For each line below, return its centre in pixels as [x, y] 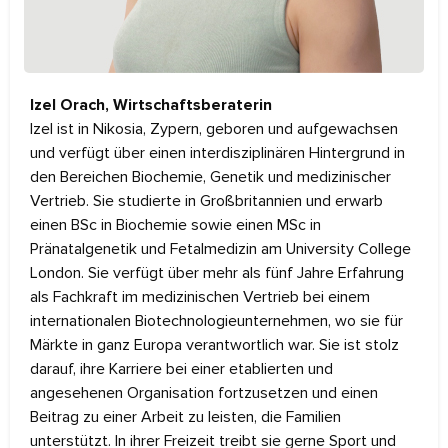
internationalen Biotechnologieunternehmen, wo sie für [216, 320]
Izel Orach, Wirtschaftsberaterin [151, 104]
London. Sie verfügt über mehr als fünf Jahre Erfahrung [217, 272]
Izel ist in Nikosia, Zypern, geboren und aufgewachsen [214, 128]
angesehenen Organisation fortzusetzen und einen [204, 392]
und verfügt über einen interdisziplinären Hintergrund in [217, 152]
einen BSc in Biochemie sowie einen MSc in [175, 224]
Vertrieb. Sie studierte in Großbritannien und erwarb [206, 200]
